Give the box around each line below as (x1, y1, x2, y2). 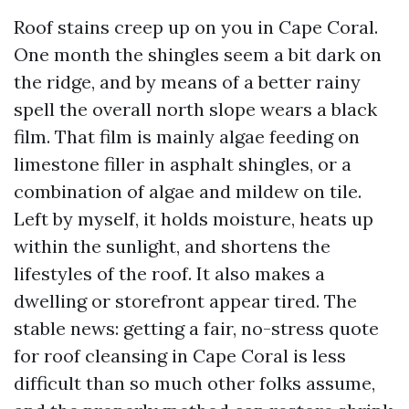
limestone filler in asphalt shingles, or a (14, 152, 351, 175)
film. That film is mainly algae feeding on (14, 125, 360, 148)
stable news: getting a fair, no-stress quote (14, 317, 379, 340)
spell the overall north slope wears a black (14, 98, 377, 121)
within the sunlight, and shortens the (14, 235, 330, 257)
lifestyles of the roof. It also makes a (14, 262, 325, 285)
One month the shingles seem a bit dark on (14, 43, 382, 66)
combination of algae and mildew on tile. (14, 180, 362, 203)
